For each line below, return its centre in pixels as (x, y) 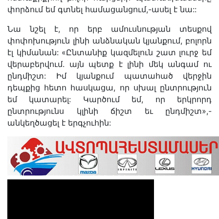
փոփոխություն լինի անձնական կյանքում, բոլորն (109, 41)
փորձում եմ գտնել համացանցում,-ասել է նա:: (102, 10)
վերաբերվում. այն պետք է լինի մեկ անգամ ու (109, 64)
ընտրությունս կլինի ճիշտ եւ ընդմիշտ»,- (109, 111)
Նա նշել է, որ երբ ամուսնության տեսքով (109, 29)
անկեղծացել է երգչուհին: (59, 123)
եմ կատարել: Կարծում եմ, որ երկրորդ (109, 99)
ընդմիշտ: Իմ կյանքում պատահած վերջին (109, 76)
